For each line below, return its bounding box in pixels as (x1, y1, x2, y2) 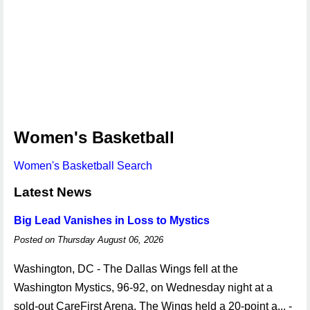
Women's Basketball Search (14, 160, 152, 172)
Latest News (14, 185, 92, 199)
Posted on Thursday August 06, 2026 (14, 235, 163, 245)
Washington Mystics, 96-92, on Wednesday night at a (14, 282, 273, 293)
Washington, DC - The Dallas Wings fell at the (14, 263, 238, 275)
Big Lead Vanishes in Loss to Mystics (14, 215, 210, 226)
